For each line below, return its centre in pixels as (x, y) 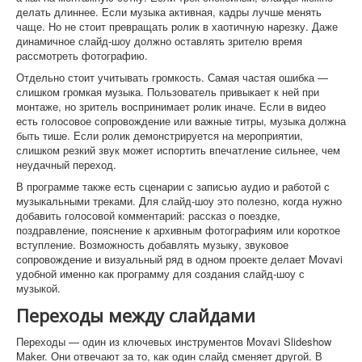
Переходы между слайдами (136, 315)
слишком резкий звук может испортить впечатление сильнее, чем (178, 150)
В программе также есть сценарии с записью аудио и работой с (173, 186)
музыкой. (38, 288)
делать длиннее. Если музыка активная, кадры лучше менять (169, 12)
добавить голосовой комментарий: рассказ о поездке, (148, 215)
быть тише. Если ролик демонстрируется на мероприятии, (160, 135)
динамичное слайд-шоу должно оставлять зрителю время (159, 41)
